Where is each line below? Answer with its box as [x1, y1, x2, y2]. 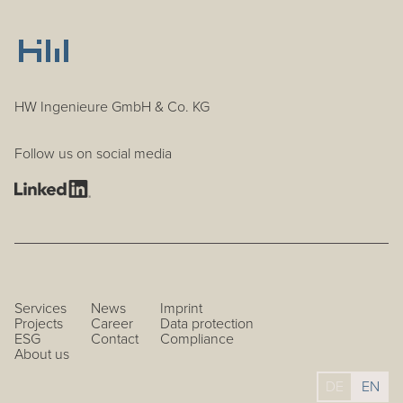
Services [14, 299, 67, 318]
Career [91, 314, 133, 333]
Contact [91, 329, 139, 348]
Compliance [160, 329, 234, 348]
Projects [14, 314, 63, 333]
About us [14, 345, 69, 363]
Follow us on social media [14, 144, 172, 163]
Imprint [160, 299, 202, 318]
